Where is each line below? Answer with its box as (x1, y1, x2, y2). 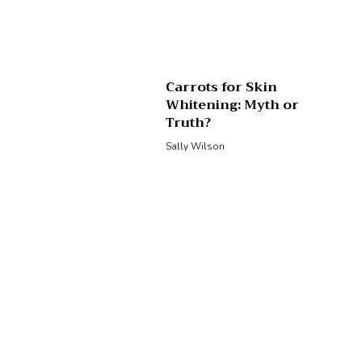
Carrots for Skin (166, 75, 278, 99)
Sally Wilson (166, 139, 225, 153)
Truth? (166, 111, 215, 134)
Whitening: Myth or (166, 93, 300, 116)
